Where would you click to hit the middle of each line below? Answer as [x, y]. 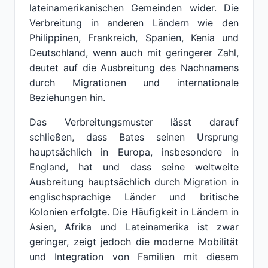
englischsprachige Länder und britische [134, 197]
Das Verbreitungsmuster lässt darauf [134, 122]
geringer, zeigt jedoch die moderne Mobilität [134, 242]
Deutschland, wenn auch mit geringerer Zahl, [134, 53]
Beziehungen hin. [67, 98]
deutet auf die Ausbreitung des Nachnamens [134, 68]
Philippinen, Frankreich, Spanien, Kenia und [134, 38]
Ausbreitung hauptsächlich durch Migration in [134, 182]
